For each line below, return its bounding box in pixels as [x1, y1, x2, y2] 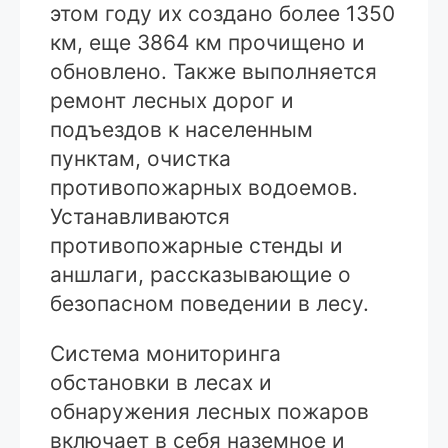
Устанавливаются [50, 203, 230, 229]
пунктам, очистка [50, 145, 231, 171]
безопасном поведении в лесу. [50, 290, 369, 316]
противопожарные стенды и [50, 232, 343, 258]
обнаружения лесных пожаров [50, 398, 369, 424]
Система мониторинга [50, 340, 281, 366]
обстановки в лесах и [50, 369, 272, 395]
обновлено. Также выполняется [50, 58, 377, 84]
